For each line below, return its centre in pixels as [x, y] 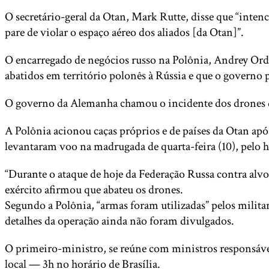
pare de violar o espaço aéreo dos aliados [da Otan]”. [124, 32]
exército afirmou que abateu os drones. [94, 190]
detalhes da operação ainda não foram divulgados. [119, 221]
